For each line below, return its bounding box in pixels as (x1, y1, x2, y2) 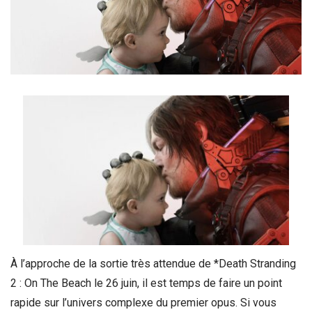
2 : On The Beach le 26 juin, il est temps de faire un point (10, 276, 282, 290)
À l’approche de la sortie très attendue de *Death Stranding (10, 256, 296, 270)
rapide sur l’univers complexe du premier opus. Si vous (10, 295, 276, 309)
